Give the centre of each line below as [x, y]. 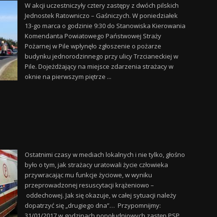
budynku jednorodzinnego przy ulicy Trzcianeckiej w [101, 56]
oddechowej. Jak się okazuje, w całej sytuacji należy [100, 195]
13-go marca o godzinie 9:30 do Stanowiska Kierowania [105, 26]
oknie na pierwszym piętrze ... [68, 77]
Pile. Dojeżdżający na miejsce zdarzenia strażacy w [99, 66]
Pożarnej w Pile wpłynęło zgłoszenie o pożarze [93, 46]
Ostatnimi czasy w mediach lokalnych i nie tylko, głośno [105, 155]
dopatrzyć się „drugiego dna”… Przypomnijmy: [93, 205]
